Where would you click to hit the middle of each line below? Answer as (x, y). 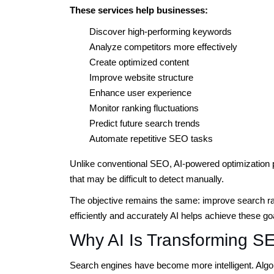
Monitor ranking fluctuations (144, 108)
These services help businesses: (139, 10)
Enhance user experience (140, 92)
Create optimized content (139, 62)
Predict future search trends (145, 123)
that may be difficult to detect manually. (147, 179)
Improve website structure (141, 77)
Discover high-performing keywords (161, 31)
